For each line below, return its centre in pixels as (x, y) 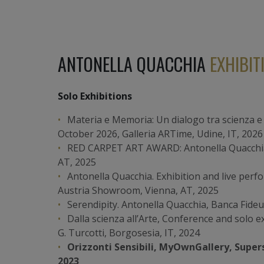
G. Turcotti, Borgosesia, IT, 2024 (129, 232)
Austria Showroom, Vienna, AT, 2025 (138, 190)
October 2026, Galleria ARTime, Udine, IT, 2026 (160, 133)
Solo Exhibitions (95, 96)
